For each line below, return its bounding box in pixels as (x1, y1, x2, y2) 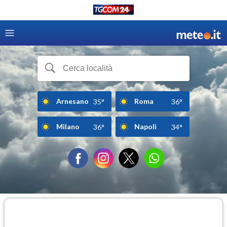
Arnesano (56, 96, 89, 105)
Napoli (134, 122, 157, 131)
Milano (56, 122, 80, 131)
